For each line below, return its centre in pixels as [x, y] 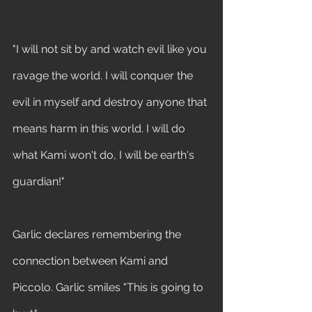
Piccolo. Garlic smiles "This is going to [109, 287]
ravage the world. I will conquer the [104, 76]
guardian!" [40, 181]
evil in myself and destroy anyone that [111, 102]
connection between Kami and [92, 261]
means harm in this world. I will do [100, 128]
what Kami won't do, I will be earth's [105, 155]
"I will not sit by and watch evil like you [111, 49]
